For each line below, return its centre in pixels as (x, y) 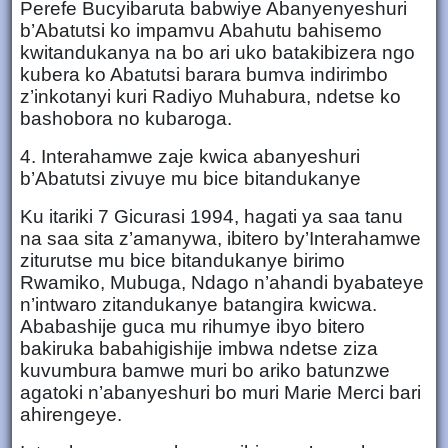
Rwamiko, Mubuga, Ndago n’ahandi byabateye (222, 282)
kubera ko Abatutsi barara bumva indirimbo (204, 74)
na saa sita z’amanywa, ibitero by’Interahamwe (220, 238)
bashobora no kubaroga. (128, 118)
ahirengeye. (73, 414)
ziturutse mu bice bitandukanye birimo (182, 260)
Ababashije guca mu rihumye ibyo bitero (192, 326)
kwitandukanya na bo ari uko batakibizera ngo (217, 52)
